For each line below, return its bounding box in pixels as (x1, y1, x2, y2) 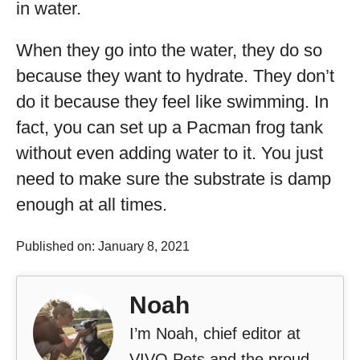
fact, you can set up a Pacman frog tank (16, 117, 323, 137)
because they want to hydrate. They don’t (16, 66, 334, 86)
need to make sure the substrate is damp (16, 169, 331, 189)
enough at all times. (16, 194, 167, 215)
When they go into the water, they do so (16, 40, 322, 60)
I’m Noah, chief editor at (129, 325, 301, 342)
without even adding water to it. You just (16, 143, 323, 163)
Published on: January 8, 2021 (16, 239, 190, 253)
